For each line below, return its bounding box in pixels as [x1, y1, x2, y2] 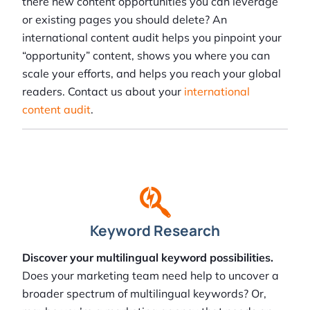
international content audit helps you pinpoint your [22, 30, 282, 45]
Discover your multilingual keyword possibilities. [22, 250, 273, 265]
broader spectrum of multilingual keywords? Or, [22, 286, 266, 301]
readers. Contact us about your [22, 84, 184, 99]
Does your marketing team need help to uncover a [22, 268, 279, 283]
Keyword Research [90, 221, 220, 241]
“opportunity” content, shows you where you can [22, 48, 270, 63]
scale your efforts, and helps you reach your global [22, 66, 281, 81]
